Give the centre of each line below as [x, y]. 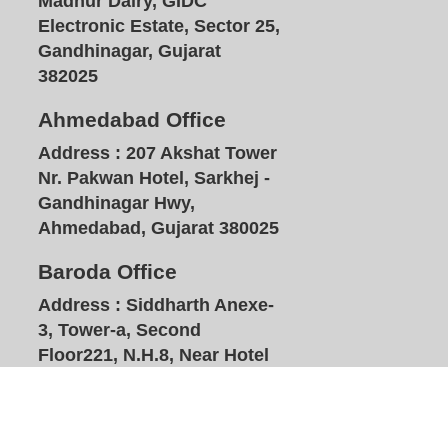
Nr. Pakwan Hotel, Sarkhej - [153, 178]
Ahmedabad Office [131, 120]
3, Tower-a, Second [119, 330]
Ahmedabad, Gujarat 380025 [158, 228]
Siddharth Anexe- [197, 305]
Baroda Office [107, 272]
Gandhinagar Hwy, [116, 203]
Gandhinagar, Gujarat [129, 50]
